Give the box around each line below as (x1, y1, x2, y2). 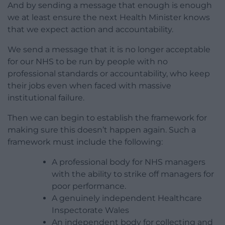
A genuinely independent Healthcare (52, 193, 202, 203)
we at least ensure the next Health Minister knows (8, 13, 210, 23)
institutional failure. (8, 93, 84, 103)
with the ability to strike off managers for (52, 169, 214, 179)
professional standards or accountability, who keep (8, 69, 210, 79)
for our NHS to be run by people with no (8, 57, 168, 67)
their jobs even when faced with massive (8, 81, 171, 91)
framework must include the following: (8, 137, 163, 147)
